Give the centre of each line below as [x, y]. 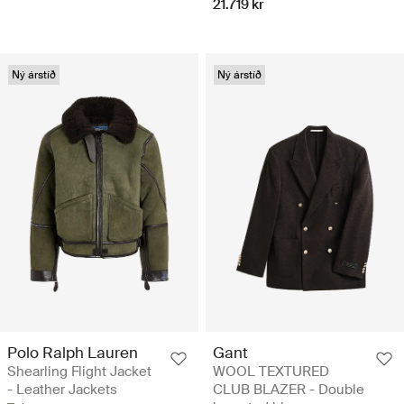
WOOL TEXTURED [271, 371]
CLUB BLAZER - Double [289, 389]
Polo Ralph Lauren [73, 352]
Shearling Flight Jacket [79, 371]
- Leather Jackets [62, 389]
